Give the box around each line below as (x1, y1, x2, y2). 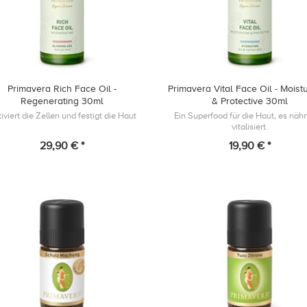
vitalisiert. (231, 121, 268, 132)
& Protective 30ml (211, 95, 288, 107)
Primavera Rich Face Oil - (7, 82, 116, 95)
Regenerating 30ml (20, 95, 103, 107)
